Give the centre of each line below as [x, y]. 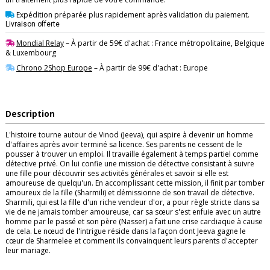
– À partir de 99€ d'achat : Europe [150, 68]
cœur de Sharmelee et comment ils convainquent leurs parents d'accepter [132, 241]
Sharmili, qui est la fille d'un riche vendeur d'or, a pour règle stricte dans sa [133, 202]
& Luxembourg [31, 52]
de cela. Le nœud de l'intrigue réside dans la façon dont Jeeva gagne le [126, 231]
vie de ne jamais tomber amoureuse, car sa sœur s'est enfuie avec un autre [133, 212]
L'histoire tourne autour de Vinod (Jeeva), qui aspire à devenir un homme [129, 135]
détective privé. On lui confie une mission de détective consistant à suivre [130, 164]
